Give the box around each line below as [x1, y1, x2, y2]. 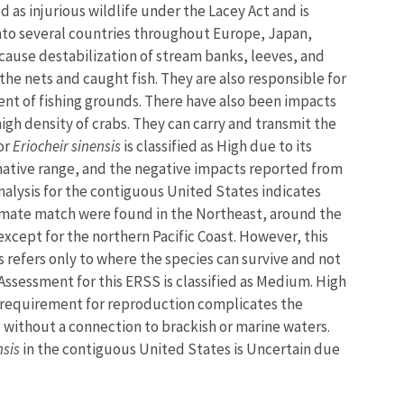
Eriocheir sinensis [13, 135, 121, 156]
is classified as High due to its [121, 135, 312, 156]
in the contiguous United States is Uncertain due [23, 338, 340, 359]
